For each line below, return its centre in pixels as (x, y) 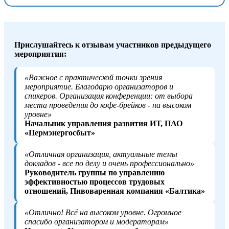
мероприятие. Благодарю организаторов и (99, 86)
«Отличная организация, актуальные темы (101, 154)
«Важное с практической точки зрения (93, 77)
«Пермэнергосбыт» (60, 132)
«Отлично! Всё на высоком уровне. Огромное (103, 212)
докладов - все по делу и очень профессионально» (109, 163)
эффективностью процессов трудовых (95, 181)
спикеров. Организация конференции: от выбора (109, 96)
